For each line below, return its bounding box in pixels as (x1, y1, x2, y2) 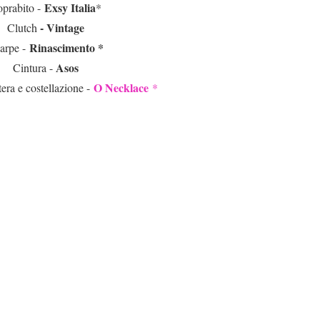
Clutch (7, 20, 37, 36)
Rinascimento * (25, 39, 104, 56)
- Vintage (37, 19, 84, 36)
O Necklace (93, 79, 152, 96)
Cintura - (13, 60, 56, 76)
